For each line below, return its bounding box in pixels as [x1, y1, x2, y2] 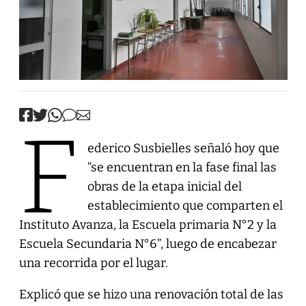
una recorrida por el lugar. [18, 255, 168, 270]
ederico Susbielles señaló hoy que [87, 140, 279, 156]
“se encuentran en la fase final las [87, 159, 277, 175]
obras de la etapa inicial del [87, 178, 242, 194]
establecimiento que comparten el [87, 197, 283, 213]
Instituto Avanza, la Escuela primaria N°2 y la [18, 217, 277, 232]
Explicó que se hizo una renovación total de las [18, 286, 283, 302]
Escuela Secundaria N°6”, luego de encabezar [18, 236, 277, 251]
